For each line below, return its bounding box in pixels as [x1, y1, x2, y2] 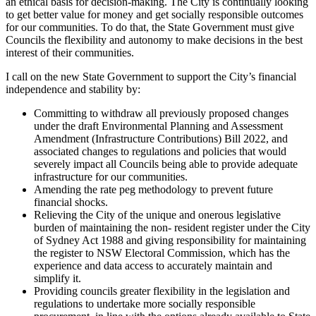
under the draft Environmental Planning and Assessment [34, 120, 283, 133]
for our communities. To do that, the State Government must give [6, 21, 294, 34]
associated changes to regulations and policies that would [34, 145, 286, 158]
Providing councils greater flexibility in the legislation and [34, 285, 290, 298]
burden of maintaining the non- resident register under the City [34, 221, 310, 234]
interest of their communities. [6, 47, 134, 59]
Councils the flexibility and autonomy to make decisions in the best [6, 34, 303, 47]
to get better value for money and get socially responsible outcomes [6, 8, 303, 21]
